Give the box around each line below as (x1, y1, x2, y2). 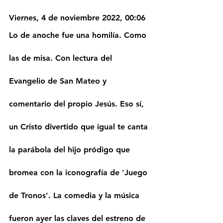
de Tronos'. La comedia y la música (9, 191, 142, 201)
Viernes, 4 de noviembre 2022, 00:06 (9, 13, 145, 23)
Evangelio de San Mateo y (9, 76, 109, 86)
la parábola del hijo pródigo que (9, 145, 132, 155)
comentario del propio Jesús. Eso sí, (9, 99, 146, 109)
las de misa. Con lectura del (9, 53, 114, 63)
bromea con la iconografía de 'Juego (9, 168, 150, 178)
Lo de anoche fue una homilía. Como (9, 30, 149, 40)
